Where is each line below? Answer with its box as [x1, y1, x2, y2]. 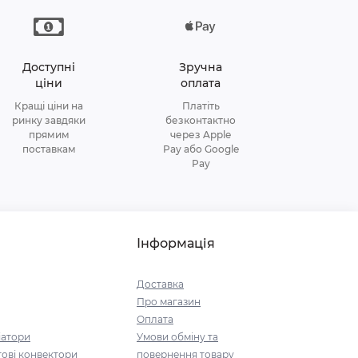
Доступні [22, 59, 75, 74]
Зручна [179, 59, 222, 74]
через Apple [170, 128, 231, 141]
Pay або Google [162, 142, 239, 155]
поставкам [22, 142, 76, 155]
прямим [28, 128, 70, 141]
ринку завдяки [12, 113, 86, 126]
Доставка [137, 278, 184, 290]
